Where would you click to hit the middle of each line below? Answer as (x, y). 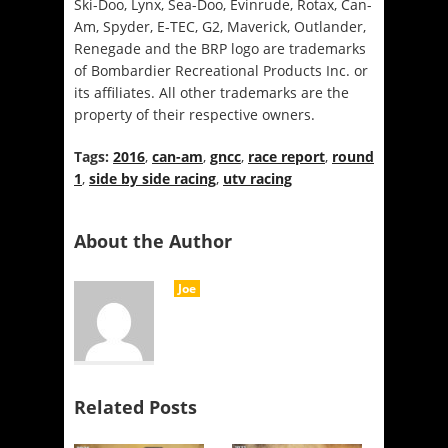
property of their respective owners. (194, 114)
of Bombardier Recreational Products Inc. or (221, 70)
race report (286, 156)
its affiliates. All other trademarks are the (211, 92)
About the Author (153, 240)
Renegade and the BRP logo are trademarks (220, 48)
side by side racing (152, 178)
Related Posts (135, 406)
